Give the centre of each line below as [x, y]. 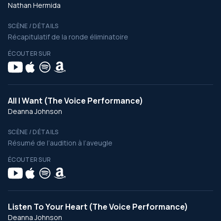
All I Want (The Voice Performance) [75, 101]
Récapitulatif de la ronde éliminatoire [68, 37]
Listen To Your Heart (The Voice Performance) [98, 207]
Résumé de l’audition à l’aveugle [60, 143]
